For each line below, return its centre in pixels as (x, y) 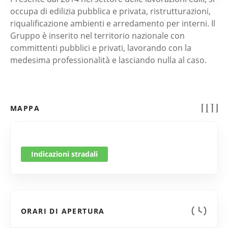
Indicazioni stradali (64, 154)
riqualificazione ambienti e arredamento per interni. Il (113, 23)
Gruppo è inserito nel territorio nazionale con (97, 36)
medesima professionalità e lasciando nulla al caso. (108, 60)
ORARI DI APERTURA (63, 211)
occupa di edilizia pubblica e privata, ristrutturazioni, (110, 11)
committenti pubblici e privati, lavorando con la (101, 48)
